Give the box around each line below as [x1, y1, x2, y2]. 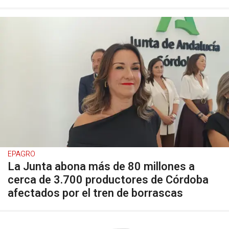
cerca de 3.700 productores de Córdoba [8, 172, 209, 188]
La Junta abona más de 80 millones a [8, 158, 195, 175]
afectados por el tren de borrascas [8, 185, 183, 201]
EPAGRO [8, 149, 35, 159]
